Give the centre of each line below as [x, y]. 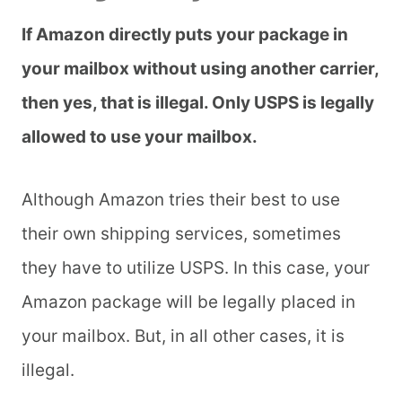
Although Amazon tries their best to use [181, 200]
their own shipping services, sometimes [181, 234]
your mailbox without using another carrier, [200, 69]
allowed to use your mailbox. [141, 137]
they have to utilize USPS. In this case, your [196, 268]
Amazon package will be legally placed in [188, 302]
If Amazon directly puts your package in [185, 35]
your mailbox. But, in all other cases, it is [183, 336]
